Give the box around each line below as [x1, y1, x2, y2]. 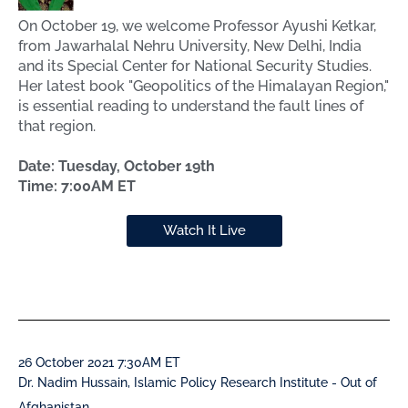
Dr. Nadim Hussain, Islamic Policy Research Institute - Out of [18, 375, 377, 391]
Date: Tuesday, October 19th [18, 158, 215, 176]
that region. [18, 117, 96, 136]
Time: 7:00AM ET [18, 178, 136, 196]
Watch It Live [162, 222, 246, 240]
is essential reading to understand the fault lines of [18, 97, 363, 116]
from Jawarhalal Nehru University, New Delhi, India [18, 37, 362, 56]
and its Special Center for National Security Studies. [18, 57, 372, 76]
